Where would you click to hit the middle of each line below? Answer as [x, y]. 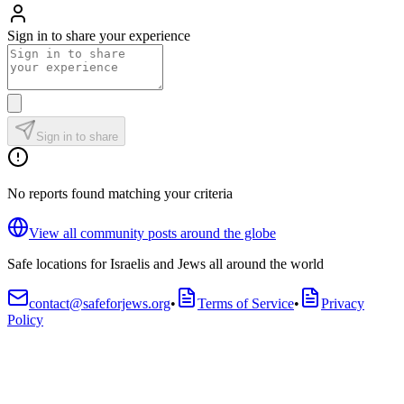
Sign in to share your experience [99, 36]
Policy [25, 320]
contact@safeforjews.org [100, 303]
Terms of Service [246, 303]
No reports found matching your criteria [120, 193]
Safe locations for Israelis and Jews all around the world [165, 264]
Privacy [343, 303]
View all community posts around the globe [152, 233]
